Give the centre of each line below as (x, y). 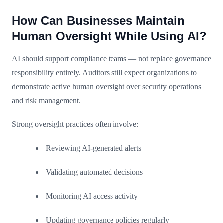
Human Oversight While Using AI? (109, 36)
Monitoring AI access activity (92, 196)
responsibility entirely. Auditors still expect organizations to (104, 72)
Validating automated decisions (94, 172)
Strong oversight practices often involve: (75, 124)
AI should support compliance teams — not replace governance (111, 58)
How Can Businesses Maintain (98, 20)
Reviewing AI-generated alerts (94, 148)
